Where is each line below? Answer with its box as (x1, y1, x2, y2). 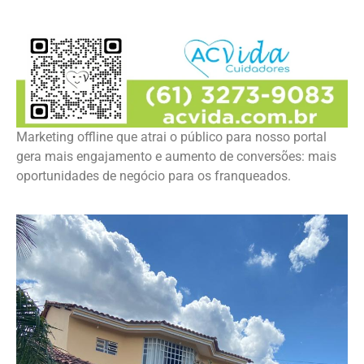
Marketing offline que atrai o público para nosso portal (16, 129, 327, 145)
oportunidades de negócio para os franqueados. (16, 168, 291, 184)
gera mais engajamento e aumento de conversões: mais (16, 149, 336, 165)
